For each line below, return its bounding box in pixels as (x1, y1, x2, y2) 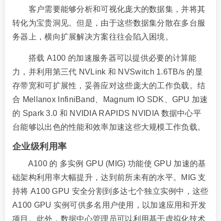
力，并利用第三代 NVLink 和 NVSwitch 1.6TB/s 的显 (12, 67, 203, 76)
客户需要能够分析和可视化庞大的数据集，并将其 (12, 4, 206, 13)
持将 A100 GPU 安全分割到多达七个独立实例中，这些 (12, 186, 209, 195)
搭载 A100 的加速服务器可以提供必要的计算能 (12, 53, 197, 62)
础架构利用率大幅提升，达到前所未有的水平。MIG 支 (12, 173, 206, 182)
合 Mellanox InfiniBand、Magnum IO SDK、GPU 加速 (12, 95, 208, 104)
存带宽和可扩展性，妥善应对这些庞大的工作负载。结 (12, 81, 206, 90)
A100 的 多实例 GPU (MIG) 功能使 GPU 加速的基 (12, 159, 206, 168)
